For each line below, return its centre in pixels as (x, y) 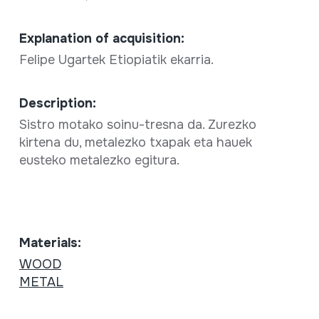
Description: (57, 104)
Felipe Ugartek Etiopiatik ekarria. (118, 60)
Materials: (50, 243)
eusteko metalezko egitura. (101, 161)
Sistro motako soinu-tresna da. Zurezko (137, 125)
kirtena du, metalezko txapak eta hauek (135, 143)
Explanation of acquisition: (101, 39)
